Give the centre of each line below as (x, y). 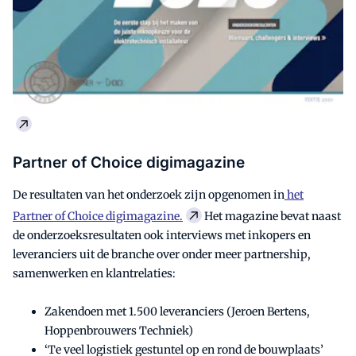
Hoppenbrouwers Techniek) (119, 330)
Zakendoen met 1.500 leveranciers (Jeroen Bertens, (177, 311)
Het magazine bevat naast (271, 216)
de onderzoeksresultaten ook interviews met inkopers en (162, 235)
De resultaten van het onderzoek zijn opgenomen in (149, 194)
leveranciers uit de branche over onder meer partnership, (162, 254)
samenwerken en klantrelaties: (94, 273)
